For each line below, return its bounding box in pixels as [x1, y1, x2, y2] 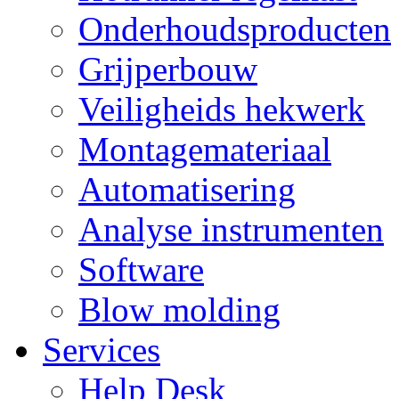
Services [43, 330, 160, 370]
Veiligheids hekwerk [78, 90, 365, 129]
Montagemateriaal [78, 130, 331, 169]
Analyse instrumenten [78, 210, 384, 249]
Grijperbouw [78, 50, 257, 89]
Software [78, 250, 204, 289]
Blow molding [78, 290, 281, 330]
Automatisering [78, 170, 296, 209]
